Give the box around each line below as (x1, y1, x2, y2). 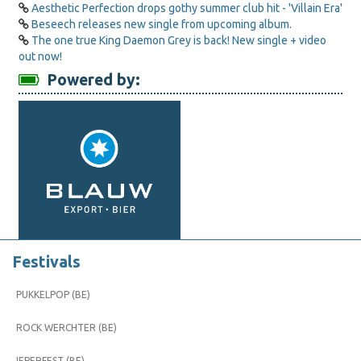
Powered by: (39, 71, 140, 89)
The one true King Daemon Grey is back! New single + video (31, 34, 326, 47)
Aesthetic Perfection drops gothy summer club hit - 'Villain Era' (31, 2, 342, 15)
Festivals (12, 253, 81, 271)
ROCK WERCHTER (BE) (16, 322, 117, 333)
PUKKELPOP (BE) (16, 289, 90, 300)
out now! (19, 50, 62, 63)
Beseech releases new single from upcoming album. (31, 18, 292, 31)
